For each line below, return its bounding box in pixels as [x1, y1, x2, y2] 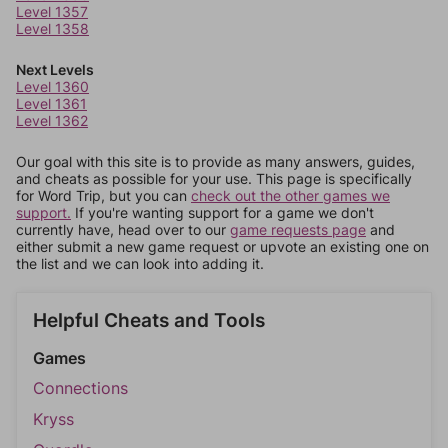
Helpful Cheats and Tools [33, 309, 265, 332]
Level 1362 [16, 112, 88, 129]
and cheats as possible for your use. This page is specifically [16, 170, 412, 187]
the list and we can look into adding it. [16, 255, 264, 272]
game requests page [230, 221, 366, 238]
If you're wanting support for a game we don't [71, 204, 374, 221]
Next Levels [16, 61, 94, 78]
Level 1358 [16, 20, 89, 37]
